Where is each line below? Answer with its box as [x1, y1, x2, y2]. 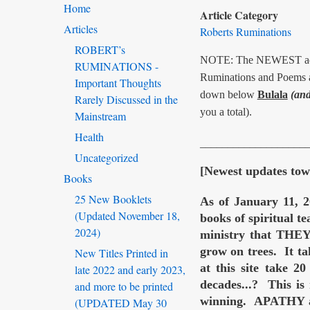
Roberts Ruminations [199, 24, 291, 39]
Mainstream [75, 109, 126, 124]
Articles [64, 21, 98, 37]
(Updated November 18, [75, 208, 180, 224]
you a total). [199, 106, 252, 118]
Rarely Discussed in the [75, 92, 178, 107]
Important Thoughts [75, 75, 161, 91]
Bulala [257, 89, 288, 101]
